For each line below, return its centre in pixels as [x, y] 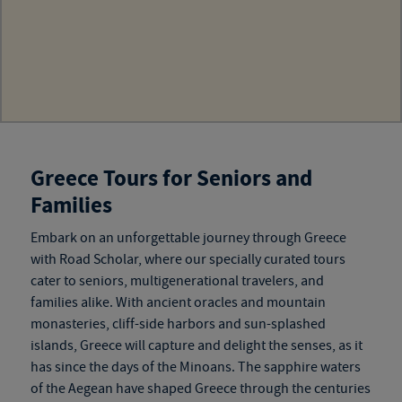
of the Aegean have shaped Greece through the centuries [200, 389]
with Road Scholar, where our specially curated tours [188, 259]
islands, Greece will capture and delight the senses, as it [196, 345]
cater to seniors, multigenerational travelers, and [177, 281]
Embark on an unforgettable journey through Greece [188, 238]
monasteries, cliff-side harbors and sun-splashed [178, 324]
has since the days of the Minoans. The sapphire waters [195, 367]
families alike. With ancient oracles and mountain [178, 302]
